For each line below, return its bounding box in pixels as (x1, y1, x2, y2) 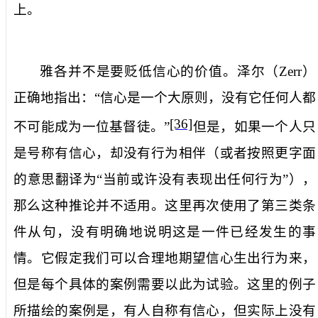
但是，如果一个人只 (192, 119, 317, 135)
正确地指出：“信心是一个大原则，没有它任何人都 (13, 89, 316, 105)
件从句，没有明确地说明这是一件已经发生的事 (13, 224, 316, 240)
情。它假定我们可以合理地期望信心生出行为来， (13, 251, 316, 266)
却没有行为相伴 (109, 146, 207, 161)
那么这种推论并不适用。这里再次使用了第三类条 (13, 198, 316, 214)
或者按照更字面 (219, 146, 317, 161)
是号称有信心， (13, 146, 110, 161)
